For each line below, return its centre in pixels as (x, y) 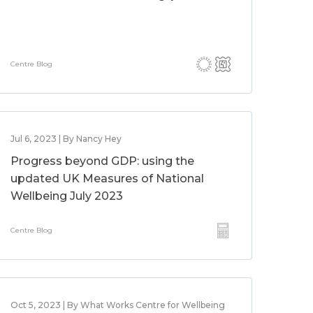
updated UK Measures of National (108, 179)
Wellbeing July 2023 (67, 196)
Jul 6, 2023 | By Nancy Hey (66, 139)
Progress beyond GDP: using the (103, 161)
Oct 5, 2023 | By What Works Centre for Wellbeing (118, 305)
